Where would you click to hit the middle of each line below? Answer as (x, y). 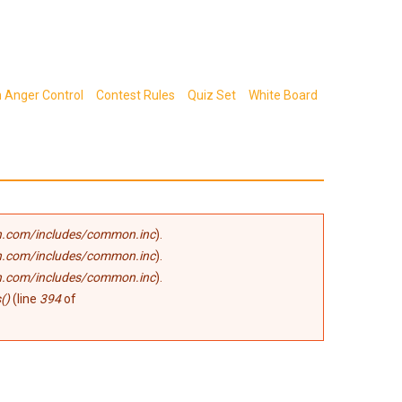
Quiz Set (212, 95)
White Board (283, 95)
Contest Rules (135, 95)
